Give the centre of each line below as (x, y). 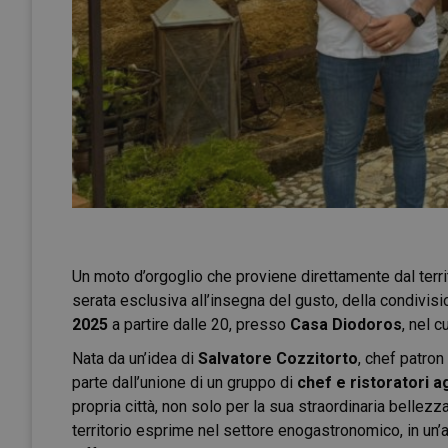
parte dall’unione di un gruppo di (184, 382)
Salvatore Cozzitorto (278, 358)
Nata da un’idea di (135, 358)
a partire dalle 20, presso (199, 324)
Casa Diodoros (346, 324)
